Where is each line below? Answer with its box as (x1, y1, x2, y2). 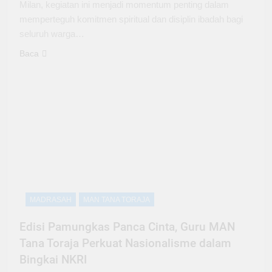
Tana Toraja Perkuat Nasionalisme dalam (19, 236, 231, 251)
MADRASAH (30, 195, 72, 205)
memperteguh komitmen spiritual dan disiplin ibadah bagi (19, 13, 243, 24)
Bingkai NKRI (19, 253, 87, 267)
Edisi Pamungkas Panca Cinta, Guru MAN (19, 220, 235, 234)
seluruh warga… (19, 28, 84, 39)
